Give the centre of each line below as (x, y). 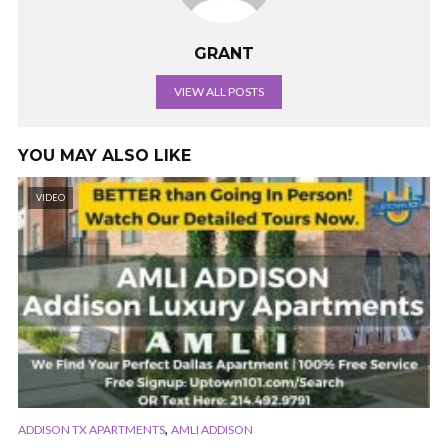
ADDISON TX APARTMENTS (91, 430)
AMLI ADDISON (212, 430)
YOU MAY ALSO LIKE (104, 155)
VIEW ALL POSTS (219, 91)
